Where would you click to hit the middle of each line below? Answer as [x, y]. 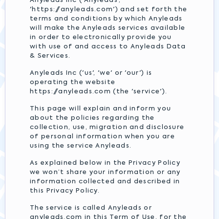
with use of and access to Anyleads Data [108, 47]
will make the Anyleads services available [108, 28]
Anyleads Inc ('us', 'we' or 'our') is [91, 73]
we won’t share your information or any [105, 172]
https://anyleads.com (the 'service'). [99, 92]
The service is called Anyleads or [91, 208]
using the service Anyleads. [81, 146]
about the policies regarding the [92, 118]
